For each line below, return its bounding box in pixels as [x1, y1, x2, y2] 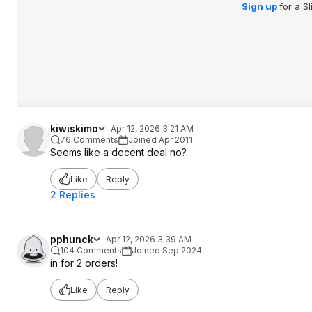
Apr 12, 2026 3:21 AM [111, 123, 194, 134]
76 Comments [60, 134, 118, 145]
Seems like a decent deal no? [50, 146, 187, 158]
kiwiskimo [50, 123, 98, 134]
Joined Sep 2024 [132, 245, 202, 256]
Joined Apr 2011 [128, 134, 192, 145]
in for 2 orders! [50, 257, 118, 269]
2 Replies [50, 189, 95, 201]
